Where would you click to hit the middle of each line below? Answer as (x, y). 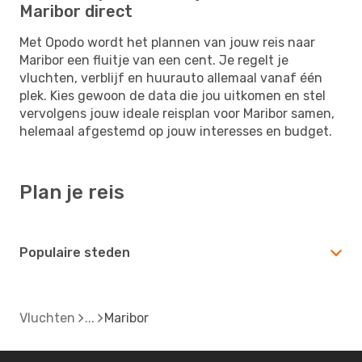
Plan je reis (72, 192)
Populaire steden (75, 252)
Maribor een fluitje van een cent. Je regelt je (154, 60)
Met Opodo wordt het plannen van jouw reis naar (167, 42)
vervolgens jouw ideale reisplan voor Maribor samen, (177, 113)
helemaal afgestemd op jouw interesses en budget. (176, 131)
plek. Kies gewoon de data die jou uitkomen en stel (173, 95)
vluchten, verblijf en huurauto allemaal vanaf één (171, 78)
